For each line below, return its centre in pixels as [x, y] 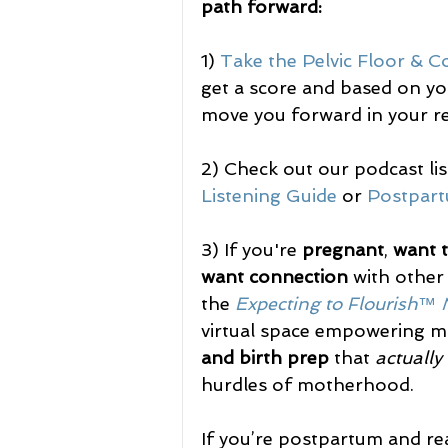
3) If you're [251, 249]
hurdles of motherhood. [307, 384]
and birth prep [265, 357]
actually [408, 357]
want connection [274, 276]
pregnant [343, 249]
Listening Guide [269, 195]
